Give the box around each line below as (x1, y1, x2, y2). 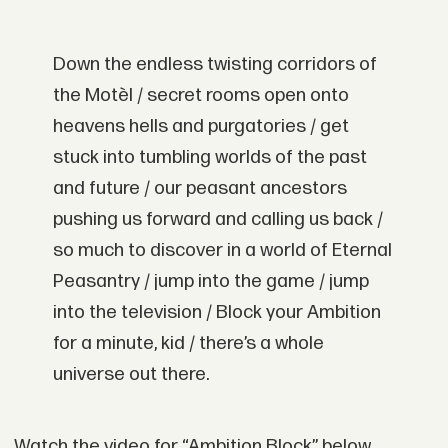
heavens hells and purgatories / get (53, 115, 350, 139)
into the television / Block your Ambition (53, 301, 382, 325)
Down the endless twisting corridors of (53, 53, 378, 77)
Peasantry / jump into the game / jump (53, 270, 370, 294)
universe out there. (53, 363, 210, 387)
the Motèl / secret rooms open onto (53, 84, 350, 108)
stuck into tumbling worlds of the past (53, 146, 368, 170)
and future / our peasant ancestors (53, 177, 348, 201)
